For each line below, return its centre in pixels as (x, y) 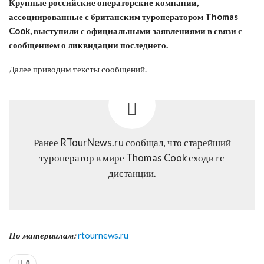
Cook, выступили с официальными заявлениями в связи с (126, 30)
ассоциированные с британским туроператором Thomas (123, 16)
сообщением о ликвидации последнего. (88, 44)
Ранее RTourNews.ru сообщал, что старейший (132, 142)
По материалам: (42, 235)
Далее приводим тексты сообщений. (78, 69)
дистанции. (132, 173)
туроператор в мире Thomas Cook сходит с (132, 158)
